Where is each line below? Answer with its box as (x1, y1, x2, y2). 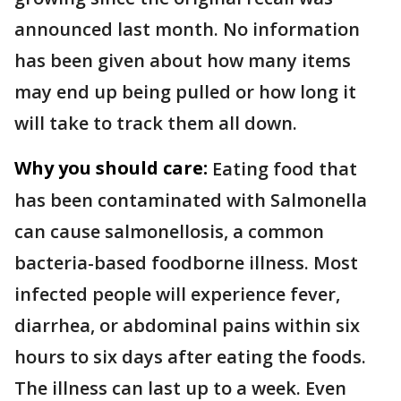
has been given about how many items (14, 48, 351, 73)
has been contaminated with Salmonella (14, 188, 367, 213)
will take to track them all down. (14, 111, 297, 136)
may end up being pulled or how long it (14, 80, 356, 105)
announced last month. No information (14, 17, 360, 42)
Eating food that (212, 157, 357, 182)
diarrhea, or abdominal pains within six (14, 313, 360, 338)
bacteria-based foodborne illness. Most (14, 251, 358, 276)
